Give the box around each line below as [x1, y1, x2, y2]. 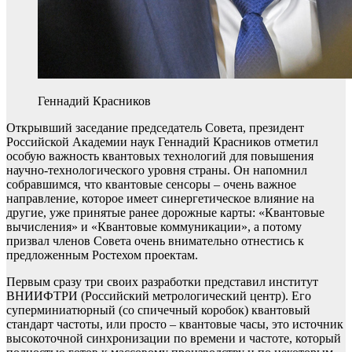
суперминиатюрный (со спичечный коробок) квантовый [6, 303, 310, 317]
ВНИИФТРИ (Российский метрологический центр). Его [6, 289, 311, 303]
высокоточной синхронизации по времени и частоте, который [6, 332, 341, 346]
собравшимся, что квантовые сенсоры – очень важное [6, 178, 296, 192]
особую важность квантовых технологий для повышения [6, 149, 313, 163]
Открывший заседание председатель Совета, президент [6, 121, 304, 135]
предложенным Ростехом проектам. [6, 248, 201, 262]
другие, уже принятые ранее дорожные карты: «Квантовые [6, 206, 324, 220]
